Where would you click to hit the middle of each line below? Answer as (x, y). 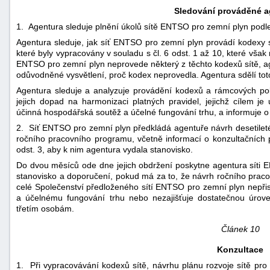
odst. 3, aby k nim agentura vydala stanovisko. (105, 149)
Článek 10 (240, 229)
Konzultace (240, 249)
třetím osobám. (45, 208)
